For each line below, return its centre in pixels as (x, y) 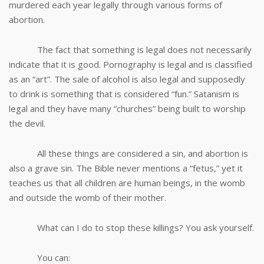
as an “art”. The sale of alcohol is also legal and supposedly (127, 79)
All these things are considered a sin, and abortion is (128, 153)
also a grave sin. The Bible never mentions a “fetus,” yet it (126, 168)
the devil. (27, 123)
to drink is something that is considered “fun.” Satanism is (124, 94)
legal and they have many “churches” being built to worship (127, 108)
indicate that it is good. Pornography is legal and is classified (131, 64)
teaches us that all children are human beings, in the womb (127, 183)
